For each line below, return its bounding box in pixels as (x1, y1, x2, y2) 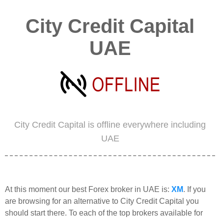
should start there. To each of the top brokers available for (5, 208, 203, 217)
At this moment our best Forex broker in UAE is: (5, 185, 171, 193)
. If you (183, 185, 206, 193)
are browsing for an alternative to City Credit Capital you (5, 196, 199, 205)
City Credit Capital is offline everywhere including (14, 119, 206, 130)
